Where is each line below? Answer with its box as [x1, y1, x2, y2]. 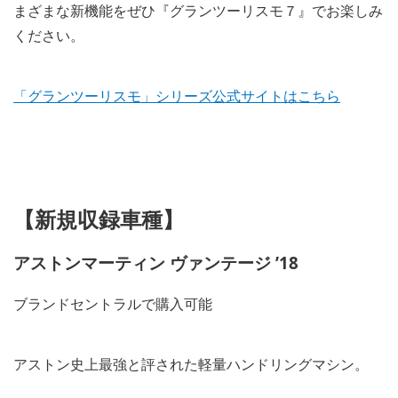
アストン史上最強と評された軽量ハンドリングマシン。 [13, 354, 369, 374]
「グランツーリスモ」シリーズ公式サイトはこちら [13, 85, 340, 106]
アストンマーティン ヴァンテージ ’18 [13, 251, 298, 274]
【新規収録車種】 [13, 203, 184, 234]
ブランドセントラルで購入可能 [13, 293, 212, 314]
